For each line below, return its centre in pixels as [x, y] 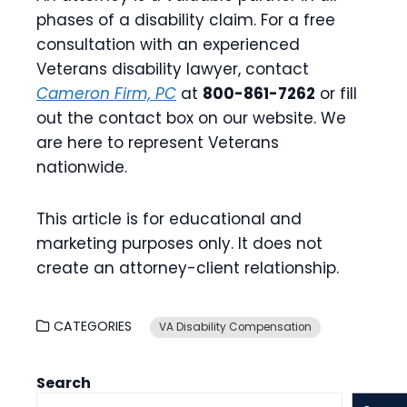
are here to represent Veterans [158, 143]
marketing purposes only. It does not [179, 243]
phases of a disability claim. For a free [186, 20]
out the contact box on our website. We [191, 118]
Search [64, 383]
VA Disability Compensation [235, 327]
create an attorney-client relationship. [188, 268]
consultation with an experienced [168, 45]
